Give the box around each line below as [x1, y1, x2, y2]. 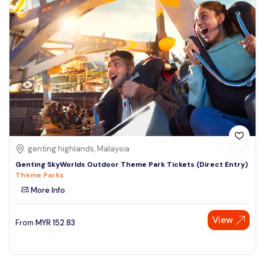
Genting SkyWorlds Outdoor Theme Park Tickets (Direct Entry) [15, 160, 248, 170]
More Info [29, 185, 65, 196]
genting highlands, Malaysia [28, 144, 130, 154]
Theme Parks [15, 170, 64, 180]
